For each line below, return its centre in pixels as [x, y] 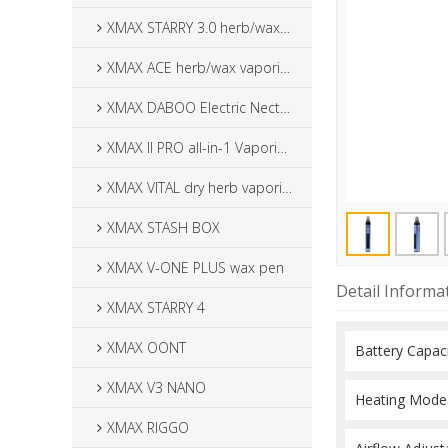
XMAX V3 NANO [156, 387]
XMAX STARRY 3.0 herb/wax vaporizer [193, 27]
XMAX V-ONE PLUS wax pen [195, 267]
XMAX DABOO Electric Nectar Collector [193, 107]
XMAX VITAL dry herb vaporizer [194, 187]
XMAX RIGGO [148, 427]
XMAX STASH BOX [163, 227]
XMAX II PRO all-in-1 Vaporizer [192, 147]
